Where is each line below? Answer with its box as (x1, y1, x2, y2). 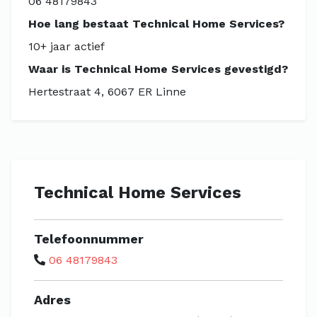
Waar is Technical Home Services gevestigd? (28, 62, 288, 76)
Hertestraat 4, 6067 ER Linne (28, 85, 186, 98)
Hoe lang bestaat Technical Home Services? (28, 17, 284, 30)
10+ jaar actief (28, 40, 105, 53)
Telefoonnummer (34, 231, 144, 246)
